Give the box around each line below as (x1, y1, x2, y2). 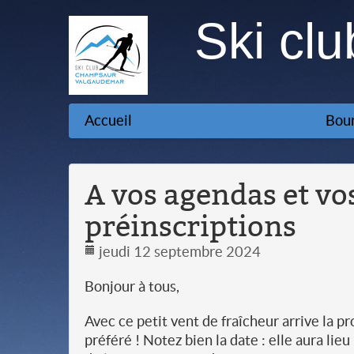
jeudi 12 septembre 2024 (96, 243, 261, 260)
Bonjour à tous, (85, 278, 179, 295)
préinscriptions (85, 209, 296, 244)
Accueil (85, 112, 132, 129)
